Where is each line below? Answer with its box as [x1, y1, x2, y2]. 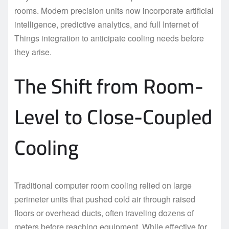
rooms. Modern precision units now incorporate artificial [14, 4, 214, 16]
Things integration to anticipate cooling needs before [14, 32, 204, 44]
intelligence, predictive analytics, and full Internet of [14, 18, 198, 30]
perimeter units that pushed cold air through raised [14, 193, 195, 205]
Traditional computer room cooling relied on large [14, 179, 192, 191]
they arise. [14, 45, 52, 58]
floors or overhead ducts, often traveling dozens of [14, 207, 194, 219]
